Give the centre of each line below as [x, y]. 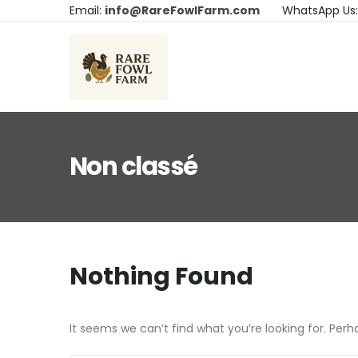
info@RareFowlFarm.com [182, 10]
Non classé [133, 167]
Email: [87, 10]
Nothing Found [161, 276]
